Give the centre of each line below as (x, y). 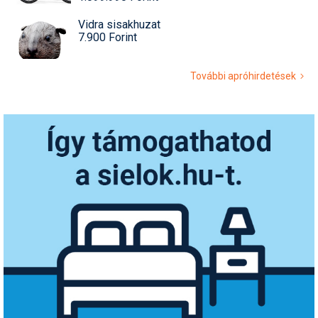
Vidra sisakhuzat (119, 24)
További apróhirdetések (245, 76)
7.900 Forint (108, 37)
